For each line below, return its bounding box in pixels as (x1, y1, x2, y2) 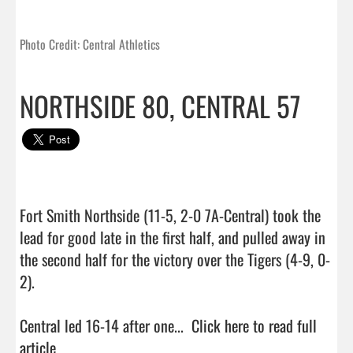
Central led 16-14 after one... (20, 313, 191, 337)
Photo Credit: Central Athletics (20, 34, 160, 54)
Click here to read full (191, 313, 317, 337)
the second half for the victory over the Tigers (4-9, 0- (20, 247, 330, 271)
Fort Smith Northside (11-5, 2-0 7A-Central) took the (20, 203, 321, 227)
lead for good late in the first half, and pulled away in (20, 225, 325, 249)
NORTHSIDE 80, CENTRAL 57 (20, 84, 301, 126)
